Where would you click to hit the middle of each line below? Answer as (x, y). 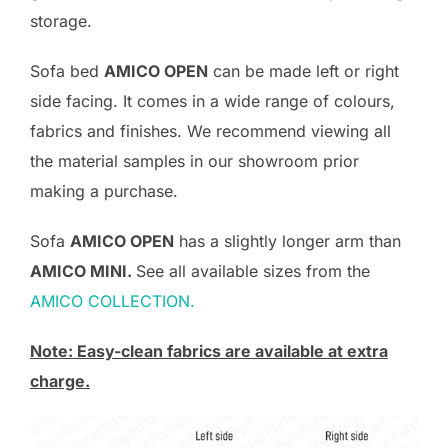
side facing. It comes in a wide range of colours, (212, 101)
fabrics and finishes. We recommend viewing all (210, 131)
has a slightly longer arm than (287, 241)
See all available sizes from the (253, 271)
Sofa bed (67, 71)
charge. (60, 381)
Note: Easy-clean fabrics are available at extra (209, 351)
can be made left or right (303, 71)
